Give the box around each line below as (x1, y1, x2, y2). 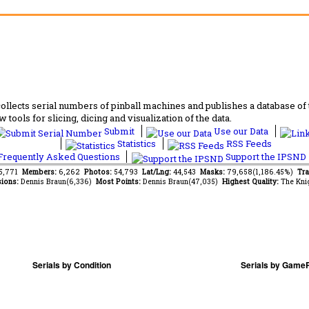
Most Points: (95, 176, 143, 186)
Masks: (200, 166, 227, 177)
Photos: (84, 166, 114, 177)
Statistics (115, 137, 158, 150)
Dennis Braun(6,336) (20, 176, 96, 186)
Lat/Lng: (142, 166, 173, 177)
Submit (102, 124, 137, 137)
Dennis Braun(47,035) (142, 176, 222, 186)
